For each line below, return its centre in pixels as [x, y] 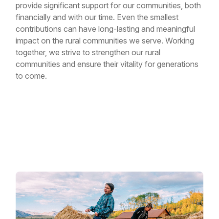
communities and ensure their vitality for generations [107, 64]
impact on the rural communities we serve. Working [105, 40]
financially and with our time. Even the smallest [97, 17]
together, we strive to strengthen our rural [88, 52]
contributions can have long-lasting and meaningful [105, 29]
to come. [31, 76]
